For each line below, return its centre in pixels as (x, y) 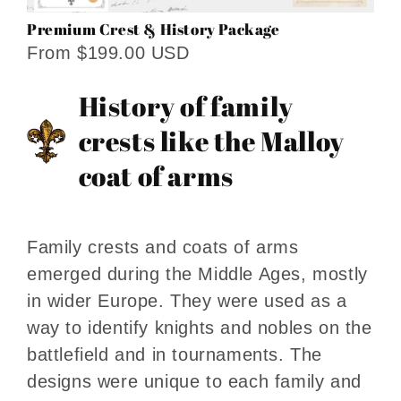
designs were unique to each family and (194, 382)
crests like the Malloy (211, 141)
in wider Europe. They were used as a (187, 301)
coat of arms (156, 176)
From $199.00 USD (108, 53)
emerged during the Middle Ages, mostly (197, 274)
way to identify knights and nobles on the (200, 328)
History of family (186, 107)
